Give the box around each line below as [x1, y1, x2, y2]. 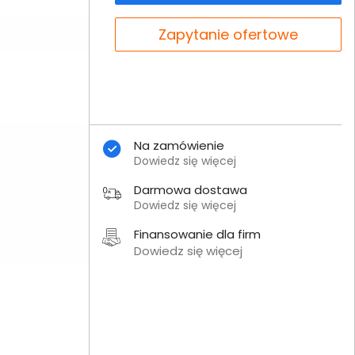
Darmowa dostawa [133, 181, 247, 198]
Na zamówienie [133, 137, 224, 154]
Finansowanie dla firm [133, 226, 261, 242]
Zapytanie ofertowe [158, 25, 298, 44]
